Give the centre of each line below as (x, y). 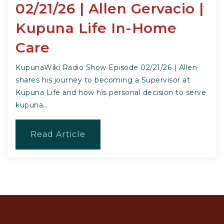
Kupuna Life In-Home (96, 28)
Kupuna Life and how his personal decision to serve (111, 92)
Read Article (58, 134)
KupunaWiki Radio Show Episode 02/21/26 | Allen (106, 67)
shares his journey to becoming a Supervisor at (103, 80)
